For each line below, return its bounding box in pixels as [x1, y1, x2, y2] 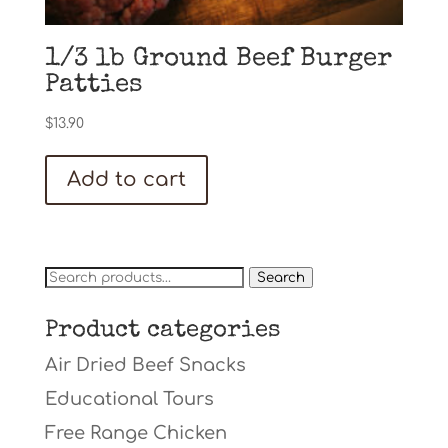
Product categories [44, 319, 280, 344]
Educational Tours [44, 389, 214, 410]
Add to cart [66, 168, 186, 192]
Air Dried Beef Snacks [44, 355, 246, 376]
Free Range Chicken [44, 423, 227, 444]
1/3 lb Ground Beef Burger [44, 47, 392, 74]
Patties [44, 73, 143, 100]
